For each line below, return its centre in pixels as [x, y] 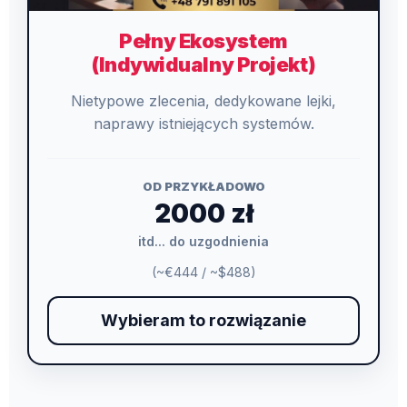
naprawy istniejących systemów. [203, 123]
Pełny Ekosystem [203, 40]
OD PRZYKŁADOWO [203, 186]
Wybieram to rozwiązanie [203, 320]
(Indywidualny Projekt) [203, 64]
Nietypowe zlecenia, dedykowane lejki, [203, 100]
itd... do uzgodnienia [203, 241]
